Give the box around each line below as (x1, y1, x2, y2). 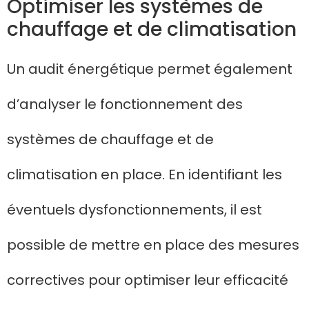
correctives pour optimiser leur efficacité (7, 270, 288, 290)
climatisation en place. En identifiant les (7, 165, 282, 185)
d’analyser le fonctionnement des (7, 94, 243, 114)
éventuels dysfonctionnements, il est (7, 200, 262, 220)
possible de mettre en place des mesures (7, 235, 299, 255)
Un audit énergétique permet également (7, 59, 292, 79)
